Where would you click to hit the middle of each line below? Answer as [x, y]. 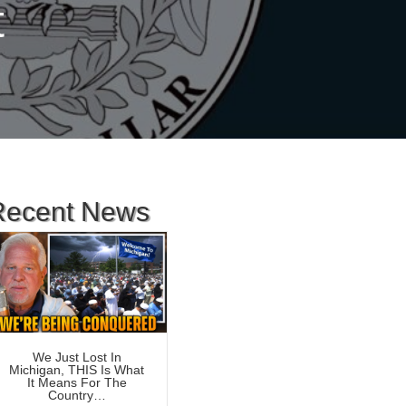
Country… [77, 396]
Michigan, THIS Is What [77, 370]
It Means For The [77, 383]
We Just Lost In [77, 358]
